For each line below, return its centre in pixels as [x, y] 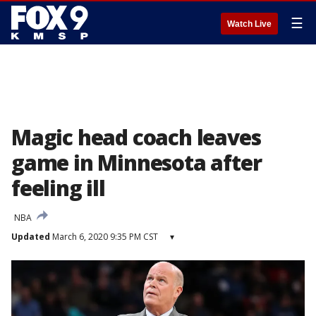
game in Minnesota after [136, 163]
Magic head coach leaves [136, 137]
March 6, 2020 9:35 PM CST [104, 237]
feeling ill [58, 188]
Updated [31, 237]
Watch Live [249, 24]
